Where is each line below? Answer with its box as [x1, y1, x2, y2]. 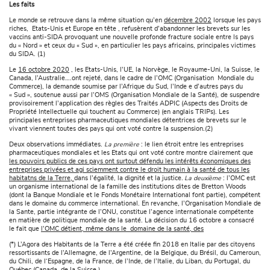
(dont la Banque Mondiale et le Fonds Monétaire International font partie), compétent [9, 192, 260, 199]
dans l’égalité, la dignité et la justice [74, 175, 181, 182]
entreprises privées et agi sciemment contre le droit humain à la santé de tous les [9, 167, 250, 174]
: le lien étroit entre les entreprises [139, 142, 243, 148]
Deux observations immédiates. [9, 142, 104, 148]
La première [104, 142, 139, 148]
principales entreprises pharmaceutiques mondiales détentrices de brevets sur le [9, 118, 246, 124]
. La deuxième [181, 175, 221, 182]
